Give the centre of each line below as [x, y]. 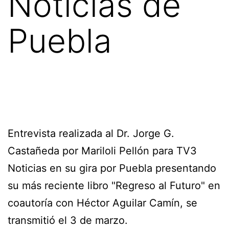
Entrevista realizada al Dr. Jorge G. [91, 133]
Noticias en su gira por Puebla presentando [112, 168]
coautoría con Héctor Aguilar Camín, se [102, 203]
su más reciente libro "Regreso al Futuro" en [114, 185]
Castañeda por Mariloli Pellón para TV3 [102, 151]
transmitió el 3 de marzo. [68, 220]
